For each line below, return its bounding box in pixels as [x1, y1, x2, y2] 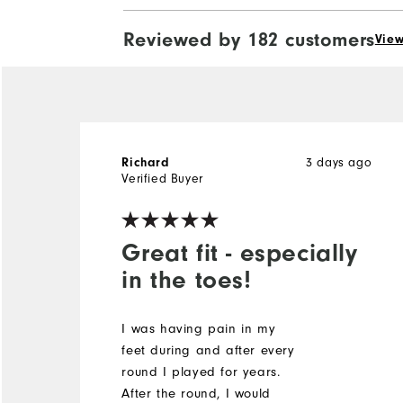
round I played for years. [121, 363, 281, 380]
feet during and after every [121, 342, 295, 358]
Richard [121, 155, 170, 170]
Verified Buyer [121, 170, 203, 186]
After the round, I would [121, 385, 271, 401]
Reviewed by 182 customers [122, 27, 375, 51]
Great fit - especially [121, 237, 358, 267]
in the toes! [121, 264, 252, 294]
